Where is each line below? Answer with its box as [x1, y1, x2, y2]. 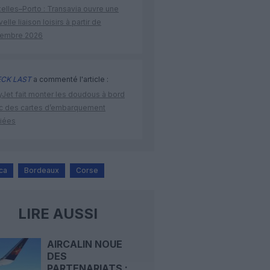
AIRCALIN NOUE [46, 238, 122, 251]
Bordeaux [24, 166, 59, 175]
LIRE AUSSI [17, 205, 98, 223]
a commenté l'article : [31, 75, 108, 84]
